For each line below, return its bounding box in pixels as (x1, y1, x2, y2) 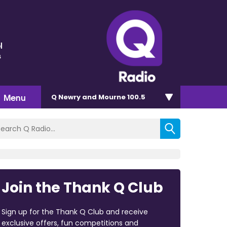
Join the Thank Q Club (1, 177, 163, 198)
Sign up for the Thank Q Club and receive (1, 206, 148, 217)
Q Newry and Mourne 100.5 (51, 92, 145, 102)
